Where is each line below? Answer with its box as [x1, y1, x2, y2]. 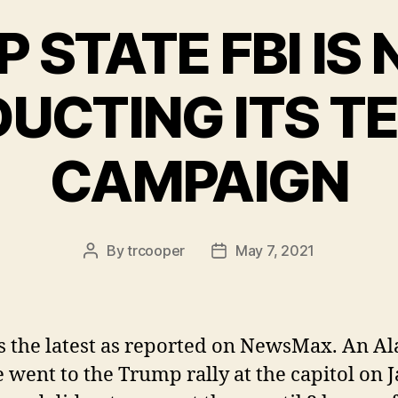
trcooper [127, 241, 185, 259]
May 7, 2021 [235, 241, 315, 259]
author [89, 264, 132, 283]
